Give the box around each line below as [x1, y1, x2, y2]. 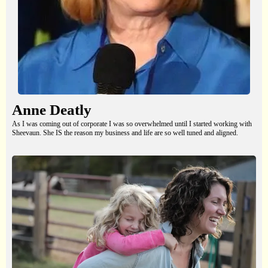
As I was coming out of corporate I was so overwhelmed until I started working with [12, 120, 252, 129]
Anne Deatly [12, 102, 92, 118]
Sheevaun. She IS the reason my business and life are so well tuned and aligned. [12, 129, 238, 138]
